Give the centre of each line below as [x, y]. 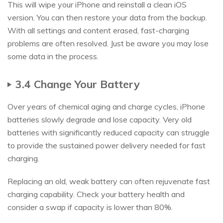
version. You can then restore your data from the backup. [107, 18]
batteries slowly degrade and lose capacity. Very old [100, 120]
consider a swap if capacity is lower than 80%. [90, 207]
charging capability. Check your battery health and [96, 194]
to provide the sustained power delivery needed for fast [107, 146]
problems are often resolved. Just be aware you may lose [108, 44]
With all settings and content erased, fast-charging [98, 31]
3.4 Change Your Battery [78, 84]
